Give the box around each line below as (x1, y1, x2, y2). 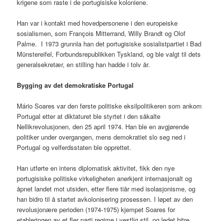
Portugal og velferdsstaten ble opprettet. (17, 143, 132, 152)
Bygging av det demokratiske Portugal (17, 80, 134, 90)
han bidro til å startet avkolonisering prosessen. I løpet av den (17, 194, 193, 204)
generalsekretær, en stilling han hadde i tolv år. (17, 59, 150, 69)
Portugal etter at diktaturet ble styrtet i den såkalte (17, 111, 161, 121)
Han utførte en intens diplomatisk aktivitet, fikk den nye (17, 163, 175, 173)
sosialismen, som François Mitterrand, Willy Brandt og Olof (17, 28, 186, 38)
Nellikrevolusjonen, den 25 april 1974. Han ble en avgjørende (17, 122, 189, 131)
